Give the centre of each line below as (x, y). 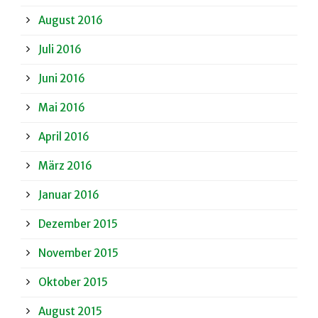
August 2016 (71, 21)
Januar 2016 (69, 195)
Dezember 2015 (78, 224)
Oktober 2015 (73, 283)
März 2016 (65, 166)
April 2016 (64, 137)
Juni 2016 (62, 79)
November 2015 (78, 253)
